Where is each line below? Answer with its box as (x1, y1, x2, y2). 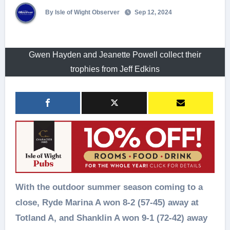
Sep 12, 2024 (132, 8, 172, 16)
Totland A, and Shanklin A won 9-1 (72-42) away (15, 213, 207, 223)
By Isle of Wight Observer (43, 8, 120, 16)
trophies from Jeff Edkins (70, 64, 160, 73)
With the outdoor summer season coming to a (15, 182, 24, 192)
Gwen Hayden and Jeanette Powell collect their (29, 50, 201, 59)
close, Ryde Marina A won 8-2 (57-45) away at (15, 197, 199, 207)
